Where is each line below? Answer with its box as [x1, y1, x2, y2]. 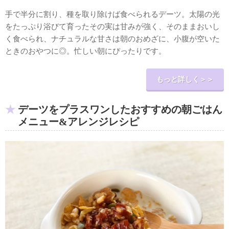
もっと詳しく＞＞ [156, 75, 214, 84]
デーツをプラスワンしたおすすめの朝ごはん [18, 103, 222, 115]
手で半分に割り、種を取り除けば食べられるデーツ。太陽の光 [5, 9, 220, 18]
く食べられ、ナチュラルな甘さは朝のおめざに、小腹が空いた [5, 34, 220, 43]
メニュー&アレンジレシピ [18, 116, 139, 127]
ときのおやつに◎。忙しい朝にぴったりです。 [5, 46, 166, 55]
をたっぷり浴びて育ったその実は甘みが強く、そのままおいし [5, 21, 220, 31]
